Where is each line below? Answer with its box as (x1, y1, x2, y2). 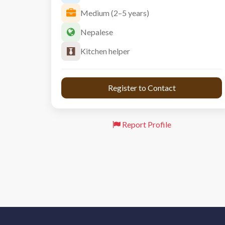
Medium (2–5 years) (80, 8, 149, 18)
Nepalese (80, 27, 113, 37)
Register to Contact (106, 83, 177, 92)
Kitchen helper (80, 46, 130, 56)
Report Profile (120, 120, 171, 129)
